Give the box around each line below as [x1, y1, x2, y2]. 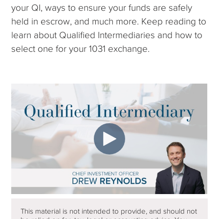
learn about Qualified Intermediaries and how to [11, 30, 203, 41]
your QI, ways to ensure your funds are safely [11, 2, 193, 13]
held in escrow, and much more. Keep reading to [11, 16, 207, 27]
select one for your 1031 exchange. [11, 44, 150, 54]
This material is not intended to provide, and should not [21, 207, 197, 216]
